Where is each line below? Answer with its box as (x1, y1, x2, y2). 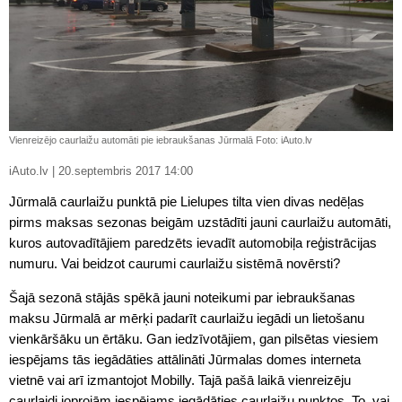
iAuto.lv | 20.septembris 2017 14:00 (58, 165, 193, 178)
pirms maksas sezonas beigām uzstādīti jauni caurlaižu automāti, (9, 214, 391, 230)
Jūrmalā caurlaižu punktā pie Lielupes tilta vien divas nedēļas (9, 194, 364, 209)
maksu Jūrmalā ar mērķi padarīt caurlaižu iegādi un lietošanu (9, 310, 364, 326)
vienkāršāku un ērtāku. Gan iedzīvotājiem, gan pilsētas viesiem (9, 331, 379, 346)
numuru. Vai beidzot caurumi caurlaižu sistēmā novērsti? (9, 256, 340, 271)
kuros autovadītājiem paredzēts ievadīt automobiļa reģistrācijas (9, 235, 377, 250)
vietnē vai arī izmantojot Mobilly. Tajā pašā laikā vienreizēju (9, 372, 351, 388)
